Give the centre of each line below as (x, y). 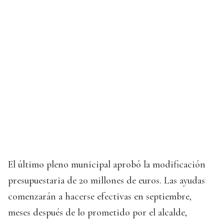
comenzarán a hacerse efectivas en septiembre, (100, 197)
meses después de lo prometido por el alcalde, (97, 213)
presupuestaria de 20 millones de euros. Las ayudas (106, 181)
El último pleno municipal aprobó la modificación (107, 165)
